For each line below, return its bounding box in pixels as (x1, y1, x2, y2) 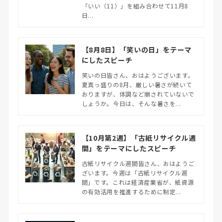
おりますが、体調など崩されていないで (81, 89, 195, 98)
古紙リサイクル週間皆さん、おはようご (81, 159, 195, 167)
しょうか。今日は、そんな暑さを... (81, 99, 181, 108)
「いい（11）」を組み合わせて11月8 (81, 1, 188, 10)
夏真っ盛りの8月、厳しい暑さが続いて (81, 80, 192, 89)
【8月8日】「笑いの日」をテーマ (81, 44, 192, 55)
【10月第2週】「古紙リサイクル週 (81, 132, 196, 143)
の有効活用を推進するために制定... (81, 187, 181, 196)
